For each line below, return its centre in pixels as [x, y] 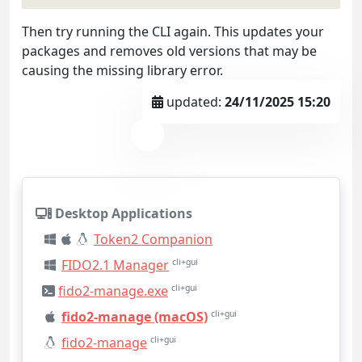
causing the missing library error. [122, 71]
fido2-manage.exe [113, 291]
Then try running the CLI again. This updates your [173, 32]
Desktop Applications [122, 214]
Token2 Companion [153, 240]
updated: [194, 102]
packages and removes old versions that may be [169, 51]
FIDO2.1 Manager [115, 265]
